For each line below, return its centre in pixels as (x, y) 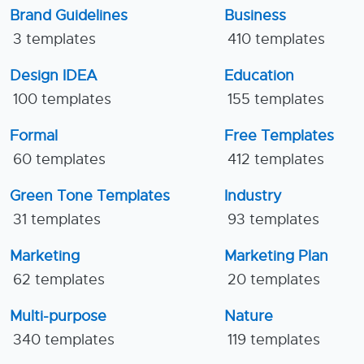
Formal (34, 136)
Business (255, 16)
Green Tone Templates (90, 196)
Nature (249, 316)
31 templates (57, 220)
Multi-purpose (58, 316)
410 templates (276, 39)
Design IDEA (54, 76)
